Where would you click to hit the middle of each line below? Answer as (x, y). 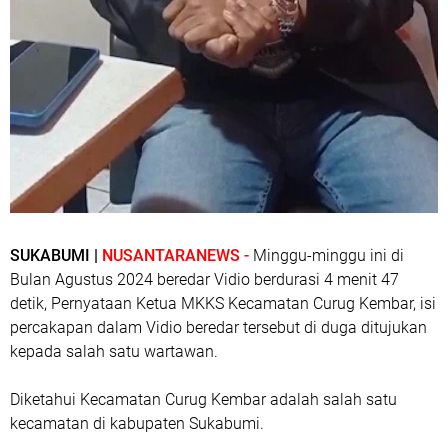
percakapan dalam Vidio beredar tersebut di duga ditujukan (218, 327)
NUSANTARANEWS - (177, 255)
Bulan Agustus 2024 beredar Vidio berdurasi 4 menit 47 (204, 279)
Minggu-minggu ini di (328, 255)
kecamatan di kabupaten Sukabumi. (137, 423)
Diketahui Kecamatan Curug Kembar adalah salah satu (203, 399)
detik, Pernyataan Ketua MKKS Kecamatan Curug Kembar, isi (223, 303)
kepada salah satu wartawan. (114, 351)
